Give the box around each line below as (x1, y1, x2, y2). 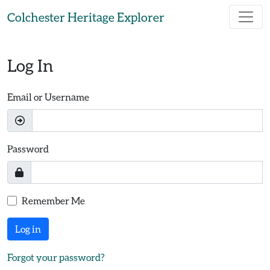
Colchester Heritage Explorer (7, 10, 165, 24)
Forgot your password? (7, 251, 105, 263)
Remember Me (22, 195, 85, 206)
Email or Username (7, 91, 89, 102)
